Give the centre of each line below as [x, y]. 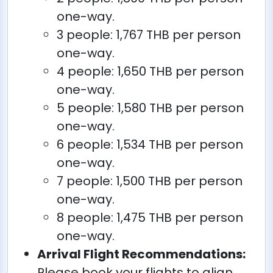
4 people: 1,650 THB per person [150, 71]
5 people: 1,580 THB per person [150, 108]
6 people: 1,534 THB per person [150, 144]
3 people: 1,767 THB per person [149, 34]
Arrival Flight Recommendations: [141, 254]
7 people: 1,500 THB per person [150, 181]
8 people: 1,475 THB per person [150, 217]
